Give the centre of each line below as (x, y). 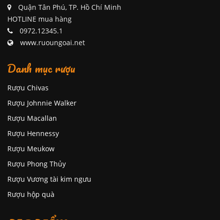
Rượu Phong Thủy (37, 164)
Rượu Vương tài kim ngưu (49, 179)
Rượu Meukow (31, 149)
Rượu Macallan (32, 118)
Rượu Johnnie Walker (42, 103)
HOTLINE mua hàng (40, 19)
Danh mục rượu (41, 68)
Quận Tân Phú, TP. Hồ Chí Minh (69, 7)
